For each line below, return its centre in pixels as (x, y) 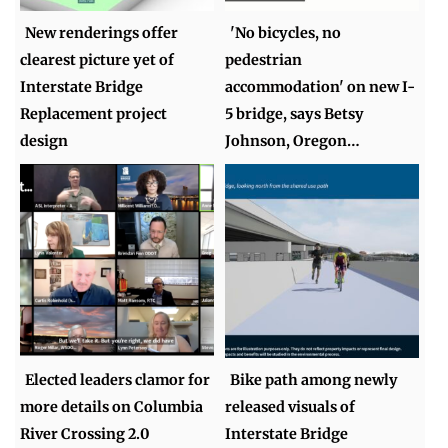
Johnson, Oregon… (293, 141)
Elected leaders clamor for (118, 379)
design (44, 141)
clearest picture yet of (97, 60)
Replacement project (94, 114)
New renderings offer (102, 33)
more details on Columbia (112, 406)
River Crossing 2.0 (85, 433)
